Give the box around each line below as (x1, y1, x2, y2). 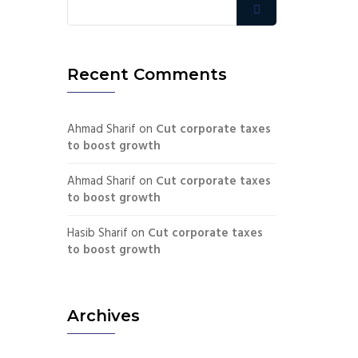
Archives (66, 305, 140, 325)
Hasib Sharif (66, 223, 128, 243)
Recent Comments (66, 65, 227, 84)
